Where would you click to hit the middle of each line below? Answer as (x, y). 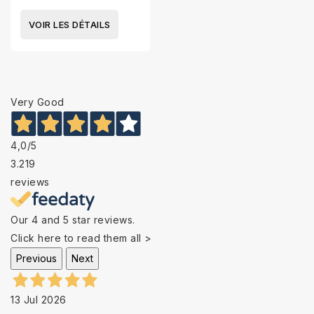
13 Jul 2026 (39, 299)
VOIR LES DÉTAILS (69, 24)
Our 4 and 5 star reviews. (73, 219)
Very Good (37, 102)
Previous (36, 258)
